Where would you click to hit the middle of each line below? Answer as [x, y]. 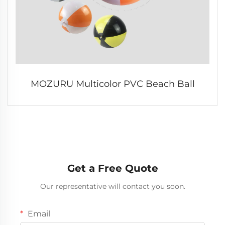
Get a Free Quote [113, 168]
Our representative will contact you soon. [113, 186]
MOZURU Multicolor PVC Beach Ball [113, 84]
